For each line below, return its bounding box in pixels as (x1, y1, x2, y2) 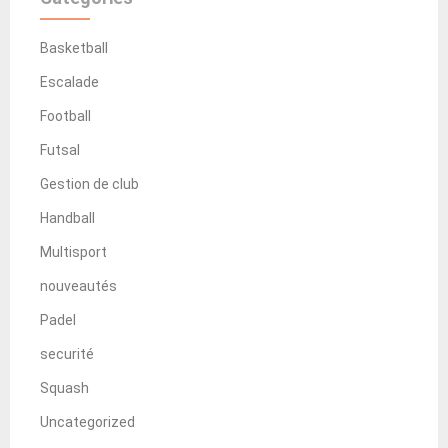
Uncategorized (40, 413, 135, 430)
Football (40, 107, 91, 124)
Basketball (40, 39, 108, 56)
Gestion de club (40, 175, 139, 192)
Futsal (40, 141, 80, 158)
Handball (40, 209, 95, 226)
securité (40, 345, 94, 362)
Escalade (40, 73, 99, 90)
